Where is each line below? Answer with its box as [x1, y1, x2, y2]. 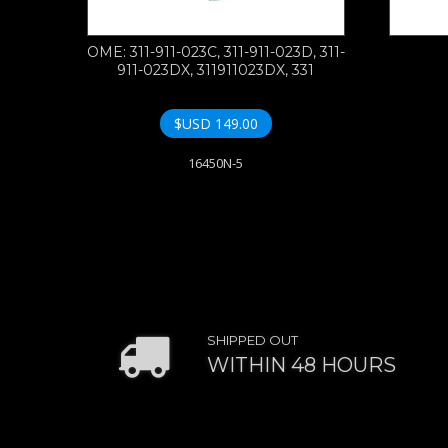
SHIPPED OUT [207, 332, 298, 349]
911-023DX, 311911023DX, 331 [117, 61, 315, 80]
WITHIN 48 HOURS [207, 353, 396, 378]
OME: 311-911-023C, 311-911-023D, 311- [87, 43, 345, 62]
